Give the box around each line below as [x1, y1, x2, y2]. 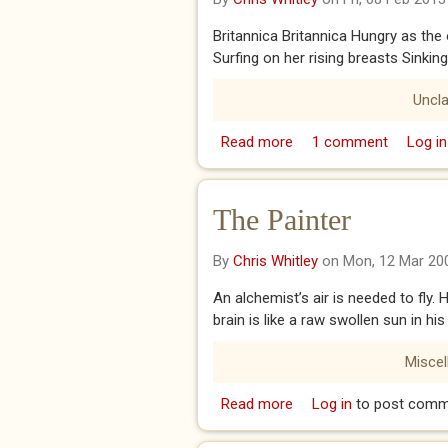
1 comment [311, 133, 388, 151]
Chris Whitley [233, 252, 318, 270]
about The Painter [292, 395, 410, 413]
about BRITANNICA [292, 133, 419, 151]
